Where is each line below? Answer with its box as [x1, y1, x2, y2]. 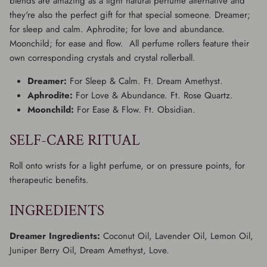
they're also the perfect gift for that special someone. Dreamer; [10, 8, 250, 21]
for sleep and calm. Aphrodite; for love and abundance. [10, 22, 228, 36]
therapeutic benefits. [10, 173, 92, 187]
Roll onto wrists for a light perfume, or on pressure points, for [10, 159, 245, 172]
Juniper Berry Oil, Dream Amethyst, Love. [10, 243, 169, 257]
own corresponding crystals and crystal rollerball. [10, 51, 195, 64]
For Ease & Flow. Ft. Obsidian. [77, 103, 195, 116]
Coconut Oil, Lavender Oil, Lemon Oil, [103, 229, 253, 243]
